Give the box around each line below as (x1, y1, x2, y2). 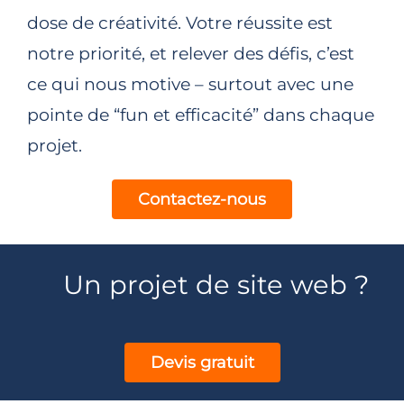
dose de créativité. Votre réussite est (26, 12, 333, 33)
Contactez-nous (138, 188, 266, 209)
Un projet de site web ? (63, 267, 370, 300)
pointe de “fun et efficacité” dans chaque (26, 104, 374, 125)
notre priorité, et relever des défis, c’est (26, 42, 354, 64)
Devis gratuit (150, 352, 254, 372)
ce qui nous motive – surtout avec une (26, 73, 353, 95)
